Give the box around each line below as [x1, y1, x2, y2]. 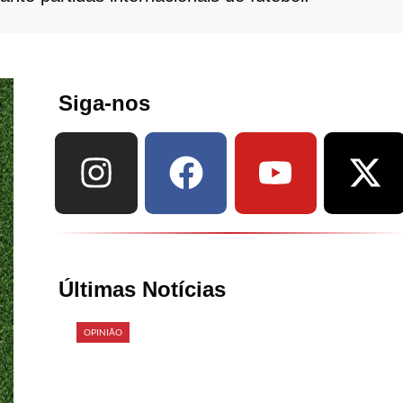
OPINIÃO [83, 326, 123, 337]
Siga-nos [58, 90, 150, 115]
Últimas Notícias [58, 276, 226, 301]
